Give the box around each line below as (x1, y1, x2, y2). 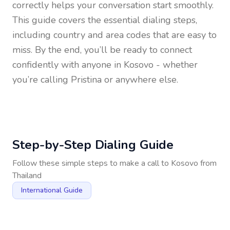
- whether (154, 59, 198, 71)
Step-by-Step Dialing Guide (12, 137, 174, 153)
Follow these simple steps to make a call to (12, 158, 171, 169)
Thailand (12, 170, 42, 181)
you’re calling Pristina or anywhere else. (12, 73, 178, 86)
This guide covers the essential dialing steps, (12, 14, 197, 26)
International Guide (21, 185, 83, 195)
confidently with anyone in (12, 59, 124, 71)
